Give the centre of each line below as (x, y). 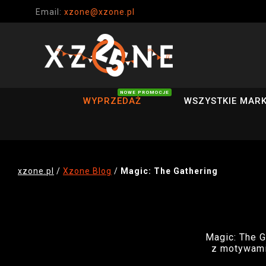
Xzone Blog (87, 171)
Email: (50, 12)
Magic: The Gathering (169, 171)
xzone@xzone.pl (99, 12)
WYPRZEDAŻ (112, 101)
